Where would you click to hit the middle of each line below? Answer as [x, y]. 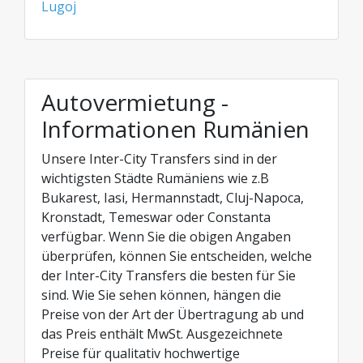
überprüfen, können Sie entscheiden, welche [177, 256]
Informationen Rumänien [175, 129]
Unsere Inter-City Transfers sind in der [159, 159]
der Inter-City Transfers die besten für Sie [169, 275]
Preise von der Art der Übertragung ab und [173, 314]
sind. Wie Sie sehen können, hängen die [161, 295]
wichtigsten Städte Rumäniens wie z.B [155, 178]
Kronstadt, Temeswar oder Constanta [156, 217]
